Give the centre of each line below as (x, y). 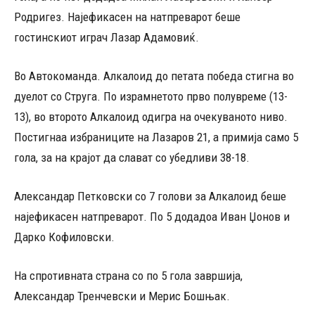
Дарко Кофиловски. (64, 237)
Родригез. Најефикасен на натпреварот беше (127, 17)
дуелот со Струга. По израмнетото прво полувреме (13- (151, 96)
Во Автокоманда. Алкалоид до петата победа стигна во (154, 76)
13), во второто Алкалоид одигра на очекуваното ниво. (151, 117)
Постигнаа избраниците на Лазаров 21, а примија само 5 (156, 137)
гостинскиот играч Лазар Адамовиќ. (107, 37)
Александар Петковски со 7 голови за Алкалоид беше (150, 196)
